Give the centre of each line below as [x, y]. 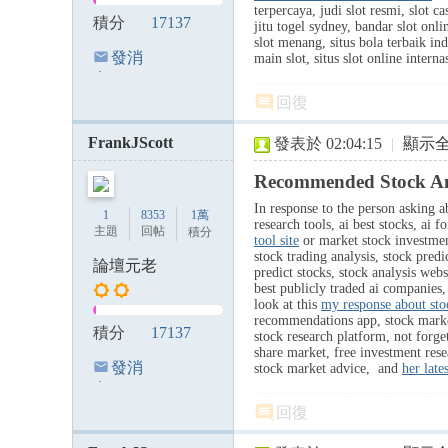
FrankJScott [130, 142]
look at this [287, 304]
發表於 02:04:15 [328, 143]
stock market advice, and [328, 368]
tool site [276, 240]
